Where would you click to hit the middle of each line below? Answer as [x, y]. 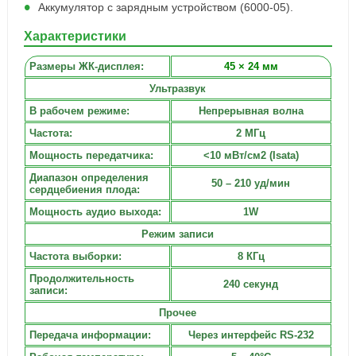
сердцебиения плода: [84, 190]
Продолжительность [81, 279]
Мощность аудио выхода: [95, 212]
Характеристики [75, 36]
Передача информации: [90, 335]
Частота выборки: [75, 256]
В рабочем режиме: [79, 111]
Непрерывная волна [251, 111]
